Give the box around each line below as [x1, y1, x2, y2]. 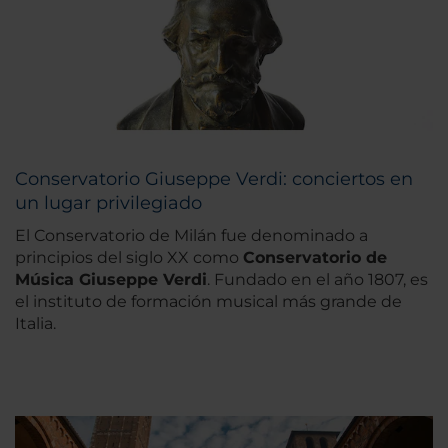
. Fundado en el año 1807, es [207, 269, 428, 289]
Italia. [15, 313, 56, 333]
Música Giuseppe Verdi [15, 269, 207, 289]
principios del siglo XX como [15, 247, 243, 267]
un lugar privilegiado [15, 191, 202, 214]
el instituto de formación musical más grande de [15, 291, 402, 311]
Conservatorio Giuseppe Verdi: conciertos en [15, 167, 413, 190]
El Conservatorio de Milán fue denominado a [15, 225, 368, 245]
